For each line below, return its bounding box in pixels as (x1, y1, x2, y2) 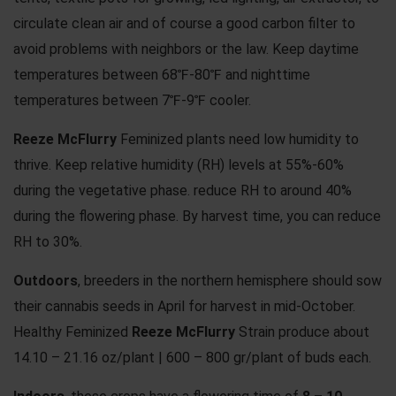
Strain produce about (235, 323, 369, 340)
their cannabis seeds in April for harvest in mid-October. (13, 297, 355, 315)
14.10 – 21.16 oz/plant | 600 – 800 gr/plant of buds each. (13, 348, 371, 366)
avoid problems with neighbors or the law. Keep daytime (13, 40, 359, 57)
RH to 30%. (13, 232, 82, 250)
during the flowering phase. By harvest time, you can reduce (13, 207, 381, 225)
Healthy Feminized (13, 323, 132, 340)
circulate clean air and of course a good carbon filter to (13, 14, 355, 32)
